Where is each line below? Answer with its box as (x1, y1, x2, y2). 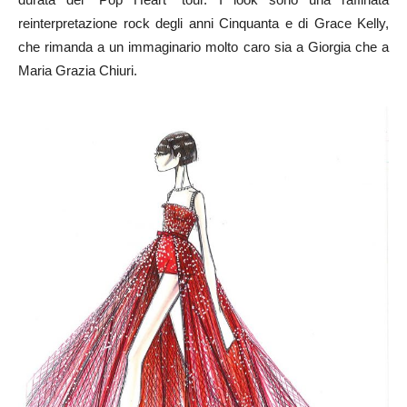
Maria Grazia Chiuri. (18, 63, 137, 79)
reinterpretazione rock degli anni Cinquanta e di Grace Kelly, (18, 15, 389, 32)
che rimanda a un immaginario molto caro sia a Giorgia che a (18, 39, 389, 55)
